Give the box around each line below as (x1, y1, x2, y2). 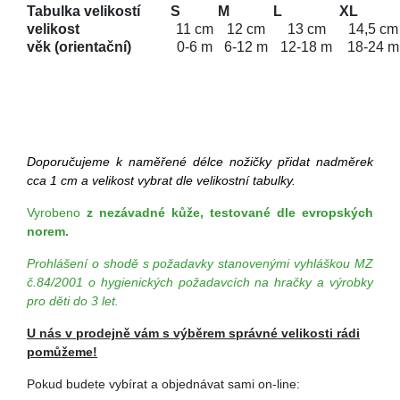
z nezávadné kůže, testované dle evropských (87, 205, 373, 220)
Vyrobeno (27, 205, 87, 220)
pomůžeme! (27, 345, 97, 359)
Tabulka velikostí (27, 4, 140, 19)
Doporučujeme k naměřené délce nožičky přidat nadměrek (27, 154, 373, 169)
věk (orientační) (27, 39, 131, 54)
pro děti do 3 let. (27, 294, 119, 308)
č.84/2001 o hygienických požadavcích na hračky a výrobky (27, 275, 373, 289)
